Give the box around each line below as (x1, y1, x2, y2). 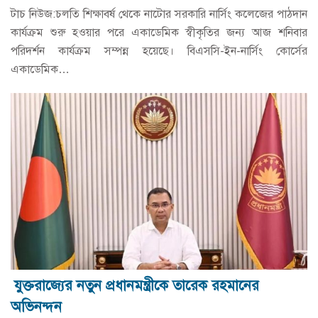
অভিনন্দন (11, 298, 62, 317)
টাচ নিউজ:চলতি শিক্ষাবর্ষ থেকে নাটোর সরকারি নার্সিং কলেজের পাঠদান (11, 6, 307, 21)
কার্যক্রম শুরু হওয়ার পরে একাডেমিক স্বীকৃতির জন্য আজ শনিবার (11, 25, 307, 40)
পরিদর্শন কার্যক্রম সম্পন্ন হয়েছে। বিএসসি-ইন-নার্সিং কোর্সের (11, 43, 307, 58)
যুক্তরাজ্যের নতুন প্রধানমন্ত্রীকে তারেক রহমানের (14, 277, 259, 295)
